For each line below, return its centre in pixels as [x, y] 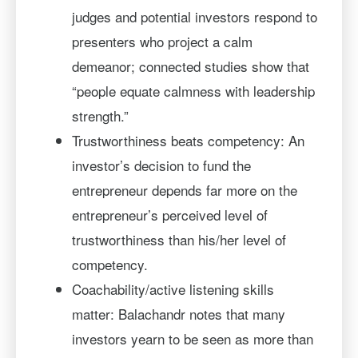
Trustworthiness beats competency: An [188, 140]
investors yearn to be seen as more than [192, 338]
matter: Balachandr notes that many [178, 314]
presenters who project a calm [162, 41]
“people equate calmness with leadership [193, 91]
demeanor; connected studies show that [190, 66]
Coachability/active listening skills [173, 289]
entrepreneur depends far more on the [184, 190]
